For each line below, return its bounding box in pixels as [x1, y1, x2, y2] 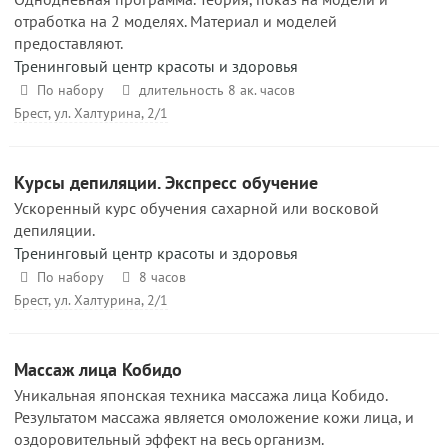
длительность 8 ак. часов [138, 81, 295, 99]
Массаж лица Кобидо [14, 358, 182, 381]
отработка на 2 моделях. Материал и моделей [14, 11, 337, 31]
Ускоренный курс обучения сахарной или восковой [14, 198, 379, 218]
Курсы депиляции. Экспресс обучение [14, 171, 318, 194]
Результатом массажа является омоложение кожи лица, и [14, 407, 414, 427]
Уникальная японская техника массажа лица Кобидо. [14, 385, 387, 405]
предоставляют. [14, 33, 123, 53]
